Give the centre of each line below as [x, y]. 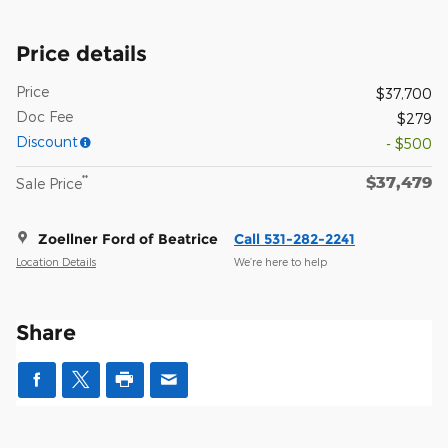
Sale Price [49, 183]
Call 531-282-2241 [294, 238]
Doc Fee [44, 116]
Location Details [56, 262]
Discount [47, 141]
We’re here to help [280, 262]
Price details [81, 53]
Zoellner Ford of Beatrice [128, 238]
